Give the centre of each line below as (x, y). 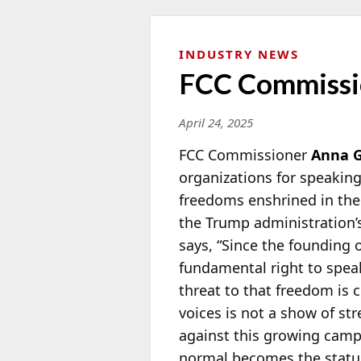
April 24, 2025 (216, 122)
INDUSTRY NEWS (239, 54)
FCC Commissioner (245, 154)
